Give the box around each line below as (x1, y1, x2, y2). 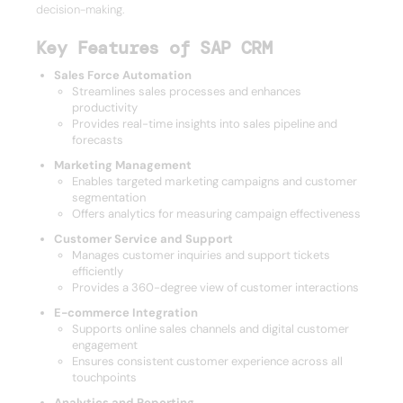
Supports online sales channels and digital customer (72, 321, 349, 336)
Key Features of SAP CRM (36, 36, 273, 59)
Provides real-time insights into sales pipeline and (72, 116, 337, 131)
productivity (72, 100, 138, 115)
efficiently (72, 264, 123, 279)
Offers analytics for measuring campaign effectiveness (72, 206, 361, 221)
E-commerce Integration (54, 305, 198, 320)
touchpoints (72, 370, 137, 385)
